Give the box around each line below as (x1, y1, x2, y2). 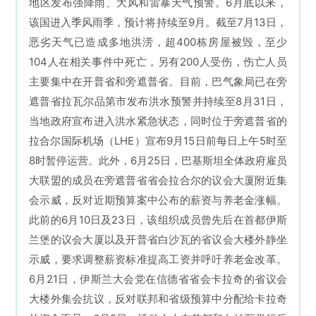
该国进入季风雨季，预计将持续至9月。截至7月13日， (29, 16, 287, 30)
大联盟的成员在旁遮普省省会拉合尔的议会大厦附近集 (29, 174, 287, 188)
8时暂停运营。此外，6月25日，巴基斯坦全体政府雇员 (29, 154, 287, 168)
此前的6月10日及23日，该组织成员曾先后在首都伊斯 (29, 213, 287, 227)
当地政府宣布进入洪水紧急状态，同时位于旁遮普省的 (29, 114, 287, 128)
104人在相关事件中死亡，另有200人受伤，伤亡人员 (29, 55, 287, 69)
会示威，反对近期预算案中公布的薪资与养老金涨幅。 (29, 193, 287, 207)
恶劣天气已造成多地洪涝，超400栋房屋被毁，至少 (29, 35, 287, 49)
